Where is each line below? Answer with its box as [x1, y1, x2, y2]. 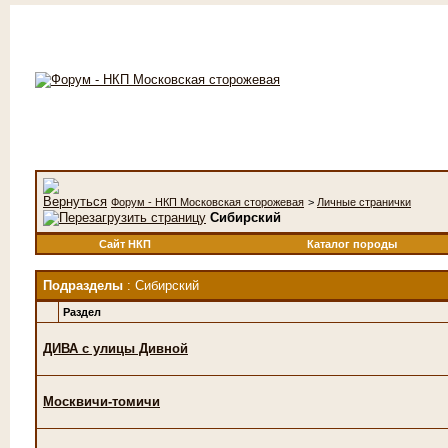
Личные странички [317, 196, 411, 208]
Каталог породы [306, 238, 397, 250]
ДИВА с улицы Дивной [43, 341, 188, 356]
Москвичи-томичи [43, 394, 160, 409]
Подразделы [43, 278, 123, 293]
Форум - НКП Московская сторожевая [111, 196, 304, 208]
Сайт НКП [98, 238, 151, 250]
